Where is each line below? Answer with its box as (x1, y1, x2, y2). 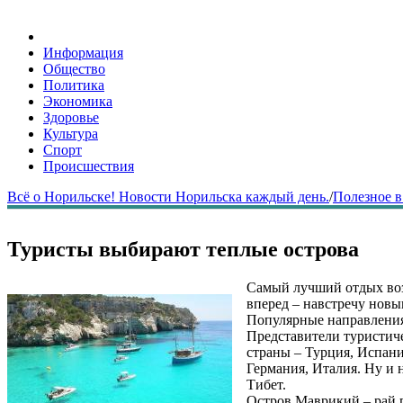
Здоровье (43, 110, 99, 125)
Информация (43, 45, 123, 60)
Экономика (43, 94, 112, 109)
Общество (43, 61, 105, 76)
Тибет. (246, 376, 286, 392)
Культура (43, 126, 98, 141)
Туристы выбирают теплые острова (7, 237, 359, 261)
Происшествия (43, 158, 134, 174)
